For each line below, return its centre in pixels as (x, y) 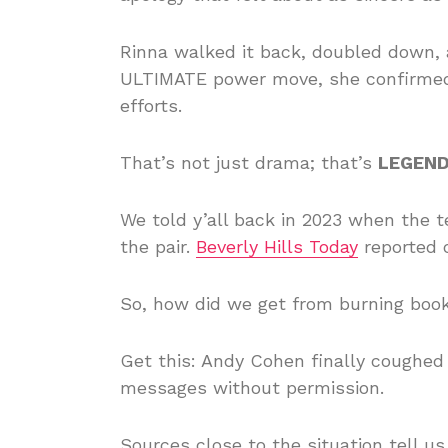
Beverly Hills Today (277, 246)
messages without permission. (252, 387)
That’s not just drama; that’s (249, 162)
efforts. (151, 105)
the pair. (158, 246)
